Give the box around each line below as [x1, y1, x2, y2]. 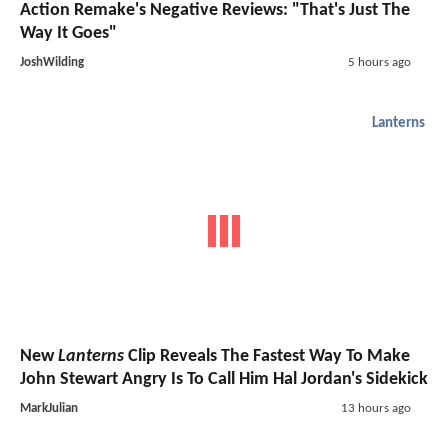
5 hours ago [347, 56, 411, 70]
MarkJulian [20, 401, 78, 415]
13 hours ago [340, 401, 411, 415]
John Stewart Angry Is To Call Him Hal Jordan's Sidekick [20, 369, 428, 389]
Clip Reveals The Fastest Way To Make [124, 346, 410, 366]
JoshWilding [20, 56, 84, 70]
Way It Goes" [20, 24, 117, 44]
